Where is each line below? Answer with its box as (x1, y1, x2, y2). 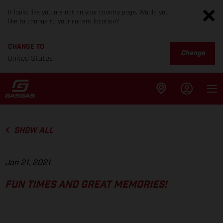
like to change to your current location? (8, 17, 119, 26)
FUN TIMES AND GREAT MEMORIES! (5, 180, 167, 190)
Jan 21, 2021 (5, 159, 50, 167)
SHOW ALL (13, 126, 53, 134)
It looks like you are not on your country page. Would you (8, 8, 169, 17)
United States (8, 53, 53, 64)
